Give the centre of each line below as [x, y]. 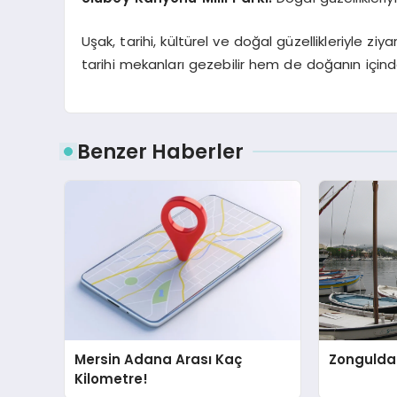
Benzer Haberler [160, 151]
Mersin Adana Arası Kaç [159, 359]
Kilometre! [112, 379]
